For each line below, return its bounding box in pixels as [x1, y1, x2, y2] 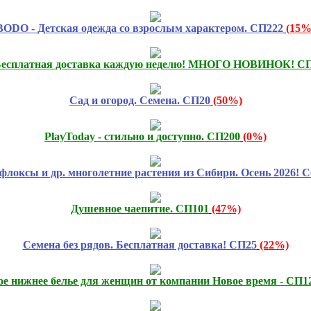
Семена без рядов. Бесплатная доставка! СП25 [22, 238, 257, 251]
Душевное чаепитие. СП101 [70, 202, 209, 215]
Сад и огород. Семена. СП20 [69, 94, 210, 106]
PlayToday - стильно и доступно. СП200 [44, 130, 240, 142]
